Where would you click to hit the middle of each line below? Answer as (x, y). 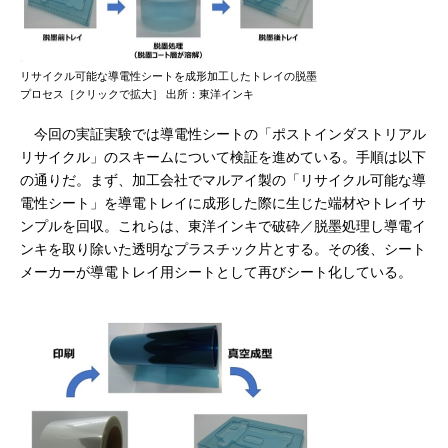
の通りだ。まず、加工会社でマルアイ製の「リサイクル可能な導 (223, 180)
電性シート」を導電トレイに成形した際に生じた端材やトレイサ (223, 203)
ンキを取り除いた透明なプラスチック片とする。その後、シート (223, 249)
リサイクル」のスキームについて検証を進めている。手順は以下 (223, 157)
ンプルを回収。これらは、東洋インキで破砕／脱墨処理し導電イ (223, 226)
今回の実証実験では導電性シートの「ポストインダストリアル (223, 134)
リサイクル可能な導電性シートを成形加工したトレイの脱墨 (168, 76)
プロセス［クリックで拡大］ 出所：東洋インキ (137, 94)
